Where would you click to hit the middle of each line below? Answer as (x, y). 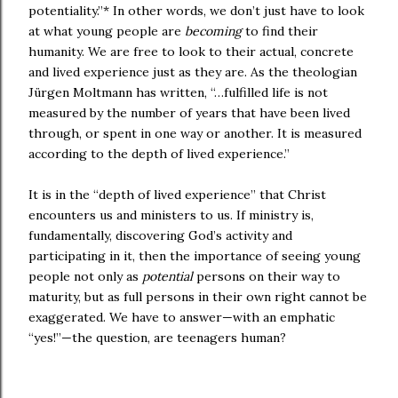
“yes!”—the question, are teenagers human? (157, 338)
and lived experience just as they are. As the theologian (193, 72)
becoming (213, 32)
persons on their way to (267, 277)
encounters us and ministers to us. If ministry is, (171, 215)
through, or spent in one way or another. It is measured (195, 134)
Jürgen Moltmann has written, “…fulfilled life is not (178, 93)
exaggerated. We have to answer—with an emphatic (182, 318)
